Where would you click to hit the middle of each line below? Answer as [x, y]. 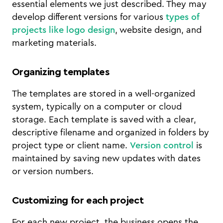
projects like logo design [63, 30]
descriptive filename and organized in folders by [111, 132]
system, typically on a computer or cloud [97, 107]
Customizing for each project [78, 201]
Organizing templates [60, 72]
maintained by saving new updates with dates [106, 158]
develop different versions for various [89, 17]
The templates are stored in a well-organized [104, 94]
